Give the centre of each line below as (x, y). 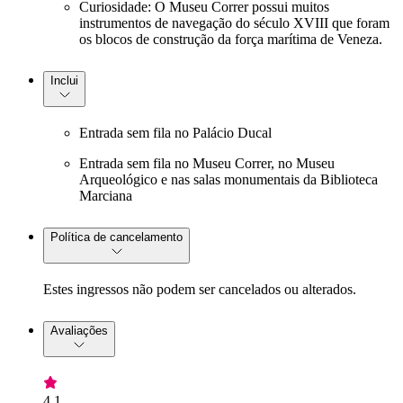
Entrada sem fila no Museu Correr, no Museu (207, 164)
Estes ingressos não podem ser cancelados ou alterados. (200, 290)
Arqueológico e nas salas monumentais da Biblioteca (228, 180)
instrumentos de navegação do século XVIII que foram (234, 23)
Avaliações (79, 330)
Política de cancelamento (116, 237)
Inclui (64, 81)
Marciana (106, 196)
